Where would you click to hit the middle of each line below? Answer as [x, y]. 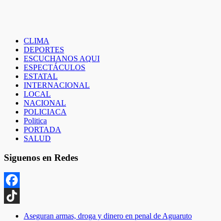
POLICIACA [45, 111]
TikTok [15, 212]
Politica [35, 120]
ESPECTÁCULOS [55, 67]
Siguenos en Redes [41, 157]
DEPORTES [44, 49]
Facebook [19, 196]
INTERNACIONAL [57, 85]
